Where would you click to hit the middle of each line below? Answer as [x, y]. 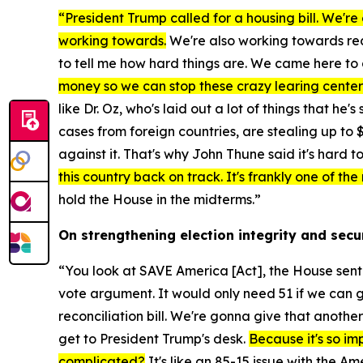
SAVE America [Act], [203, 271]
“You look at [99, 271]
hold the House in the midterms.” [160, 200]
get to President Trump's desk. [154, 339]
